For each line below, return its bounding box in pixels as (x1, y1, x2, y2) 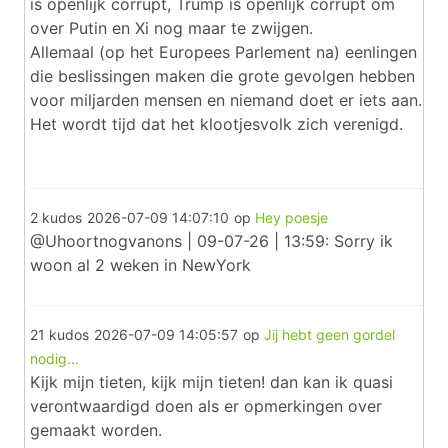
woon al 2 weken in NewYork (30, 255, 251, 275)
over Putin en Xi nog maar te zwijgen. (30, 18, 313, 38)
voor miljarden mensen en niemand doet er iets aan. (30, 90, 422, 110)
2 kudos (30, 209, 82, 226)
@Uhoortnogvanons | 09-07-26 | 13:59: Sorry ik (30, 231, 393, 251)
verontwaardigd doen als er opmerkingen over (30, 396, 382, 416)
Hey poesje (255, 209, 328, 226)
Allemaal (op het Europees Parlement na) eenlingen (30, 42, 417, 62)
